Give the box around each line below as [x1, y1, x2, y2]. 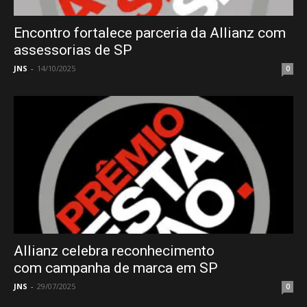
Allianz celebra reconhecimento [14, 243, 214, 260]
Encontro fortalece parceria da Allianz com [14, 24, 286, 41]
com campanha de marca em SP [14, 260, 218, 277]
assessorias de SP [14, 41, 132, 58]
